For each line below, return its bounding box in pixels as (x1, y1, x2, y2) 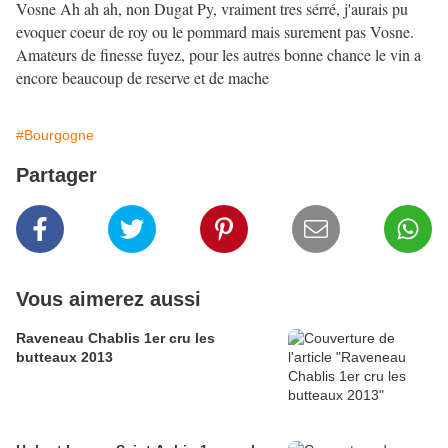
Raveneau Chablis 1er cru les (16, 330, 215, 347)
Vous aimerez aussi (16, 288, 201, 311)
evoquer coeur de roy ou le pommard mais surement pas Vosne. (16, 21, 414, 43)
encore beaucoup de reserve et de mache (16, 67, 269, 89)
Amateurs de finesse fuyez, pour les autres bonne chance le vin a (16, 44, 421, 66)
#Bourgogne (16, 127, 94, 144)
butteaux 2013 (16, 349, 113, 366)
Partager (16, 164, 97, 187)
